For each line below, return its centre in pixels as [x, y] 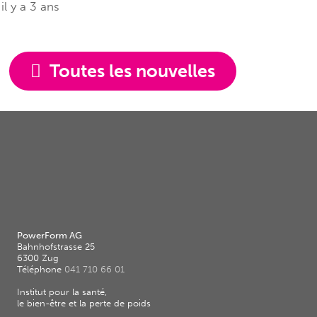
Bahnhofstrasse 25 [56, 247]
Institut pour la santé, [62, 292]
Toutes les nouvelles [133, 71]
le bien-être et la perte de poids [84, 304]
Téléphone [41, 270]
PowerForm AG [50, 236]
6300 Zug [38, 258]
